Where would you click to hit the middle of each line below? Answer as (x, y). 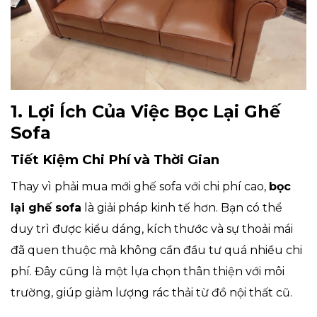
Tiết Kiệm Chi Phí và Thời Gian (115, 160)
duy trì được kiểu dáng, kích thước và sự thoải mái (152, 229)
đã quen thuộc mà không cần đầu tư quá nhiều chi (156, 250)
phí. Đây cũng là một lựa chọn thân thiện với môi (148, 272)
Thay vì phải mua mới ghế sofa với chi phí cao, (140, 187)
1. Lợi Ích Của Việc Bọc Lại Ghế (145, 112)
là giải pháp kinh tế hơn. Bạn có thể (182, 208)
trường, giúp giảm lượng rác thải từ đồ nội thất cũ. (151, 293)
